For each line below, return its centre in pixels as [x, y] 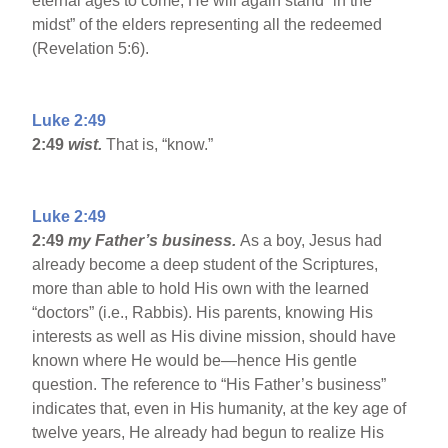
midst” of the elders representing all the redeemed [207, 25]
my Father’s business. [154, 241]
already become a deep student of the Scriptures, [205, 265]
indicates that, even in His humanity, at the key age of [219, 409]
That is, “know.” [158, 145]
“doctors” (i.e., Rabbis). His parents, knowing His [203, 313]
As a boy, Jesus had [311, 241]
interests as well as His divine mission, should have [214, 337]
